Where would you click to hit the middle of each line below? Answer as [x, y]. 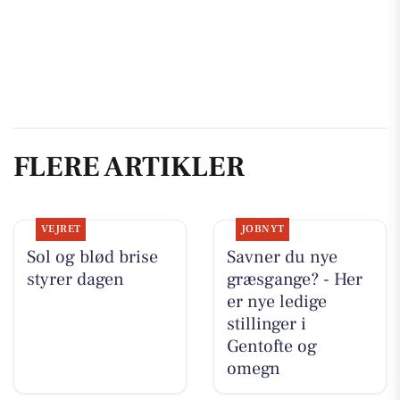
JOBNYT [262, 229]
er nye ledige [276, 302]
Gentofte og [271, 347]
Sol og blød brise [92, 258]
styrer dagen [75, 280]
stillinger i [266, 325]
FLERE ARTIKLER [129, 167]
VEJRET [61, 229]
